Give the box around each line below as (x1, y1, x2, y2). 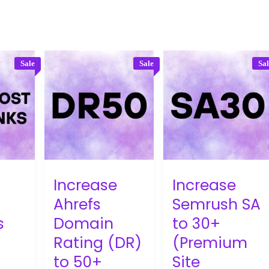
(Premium (172, 232, 248, 253)
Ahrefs (53, 193, 101, 215)
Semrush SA (172, 193, 261, 215)
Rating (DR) (53, 232, 142, 253)
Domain (53, 213, 114, 234)
